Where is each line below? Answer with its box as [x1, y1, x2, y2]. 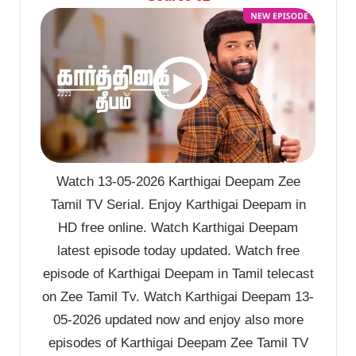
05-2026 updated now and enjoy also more [52, 311, 304, 327]
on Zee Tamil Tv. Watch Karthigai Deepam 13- [42, 288, 314, 304]
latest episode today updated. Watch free [56, 242, 300, 258]
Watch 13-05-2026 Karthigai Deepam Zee [56, 173, 300, 189]
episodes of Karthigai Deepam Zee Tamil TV [48, 335, 308, 350]
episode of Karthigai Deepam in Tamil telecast [42, 265, 314, 281]
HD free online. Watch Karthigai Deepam [58, 219, 298, 235]
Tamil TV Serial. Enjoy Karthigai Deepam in [50, 196, 306, 212]
